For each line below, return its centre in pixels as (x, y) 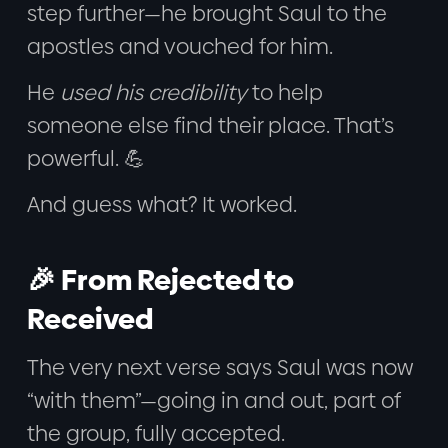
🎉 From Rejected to (160, 280)
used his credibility (153, 92)
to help (284, 92)
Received (89, 319)
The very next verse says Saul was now (219, 367)
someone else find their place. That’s (210, 125)
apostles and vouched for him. (179, 47)
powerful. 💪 (86, 158)
